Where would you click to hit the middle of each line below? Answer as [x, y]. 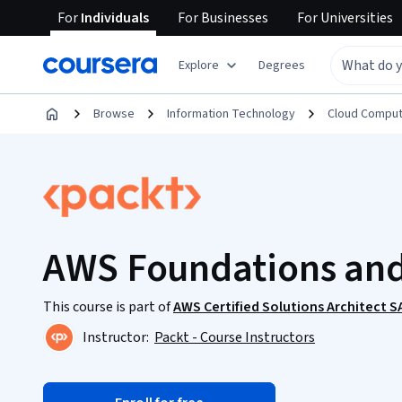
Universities [355, 18]
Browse [114, 114]
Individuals [114, 18]
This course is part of [108, 307]
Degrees [282, 65]
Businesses [233, 18]
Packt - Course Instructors [235, 337]
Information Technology [231, 114]
